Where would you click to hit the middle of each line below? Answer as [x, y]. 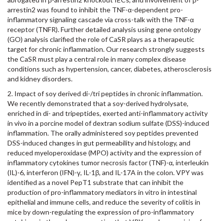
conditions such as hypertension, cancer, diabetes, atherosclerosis [110, 69]
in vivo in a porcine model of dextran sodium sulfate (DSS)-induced [108, 123]
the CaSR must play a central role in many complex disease [97, 59]
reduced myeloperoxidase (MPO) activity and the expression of [104, 153]
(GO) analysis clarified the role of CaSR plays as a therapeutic [101, 39]
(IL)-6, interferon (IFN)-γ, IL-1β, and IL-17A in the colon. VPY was [106, 172]
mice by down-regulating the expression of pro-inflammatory [101, 212]
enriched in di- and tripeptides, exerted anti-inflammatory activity [108, 113]
